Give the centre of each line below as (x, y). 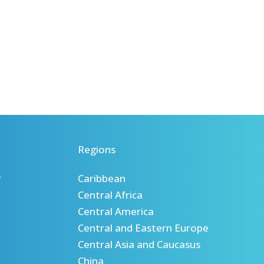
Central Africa (110, 195)
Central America (116, 211)
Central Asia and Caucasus (139, 244)
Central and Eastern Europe (143, 228)
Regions (97, 149)
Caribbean (102, 178)
